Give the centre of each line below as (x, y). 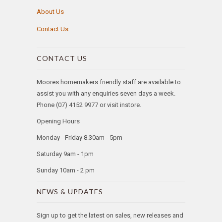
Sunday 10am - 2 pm (66, 170)
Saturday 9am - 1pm (65, 154)
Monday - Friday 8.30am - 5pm (80, 137)
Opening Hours (59, 121)
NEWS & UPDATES (70, 191)
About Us (50, 11)
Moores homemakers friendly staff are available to (109, 82)
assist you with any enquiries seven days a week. (106, 93)
